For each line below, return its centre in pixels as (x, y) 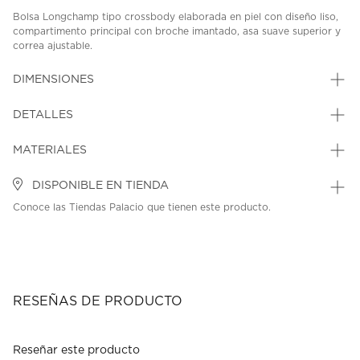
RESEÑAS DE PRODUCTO (98, 302)
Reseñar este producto (76, 351)
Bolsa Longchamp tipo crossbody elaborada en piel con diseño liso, (176, 17)
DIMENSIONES (53, 80)
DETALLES (43, 115)
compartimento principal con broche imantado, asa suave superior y (177, 32)
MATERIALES (50, 151)
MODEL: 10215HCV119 (160, 63)
